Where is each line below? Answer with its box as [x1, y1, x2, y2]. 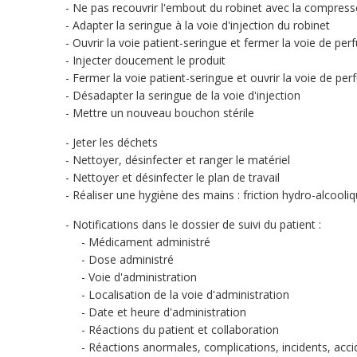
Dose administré [88, 252, 174, 267]
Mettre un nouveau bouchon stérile [73, 105, 254, 120]
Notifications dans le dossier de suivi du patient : [73, 217, 321, 232]
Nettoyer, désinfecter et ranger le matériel [73, 152, 290, 167]
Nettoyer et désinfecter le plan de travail [73, 170, 280, 185]
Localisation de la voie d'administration [88, 287, 289, 302]
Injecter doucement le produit [73, 53, 226, 68]
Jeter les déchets [73, 135, 158, 150]
